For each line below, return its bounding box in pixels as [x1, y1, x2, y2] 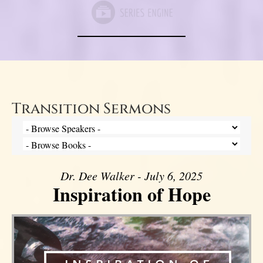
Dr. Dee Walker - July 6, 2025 [60, 167, 203, 183]
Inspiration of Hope [52, 180, 211, 208]
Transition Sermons [12, 99, 171, 119]
